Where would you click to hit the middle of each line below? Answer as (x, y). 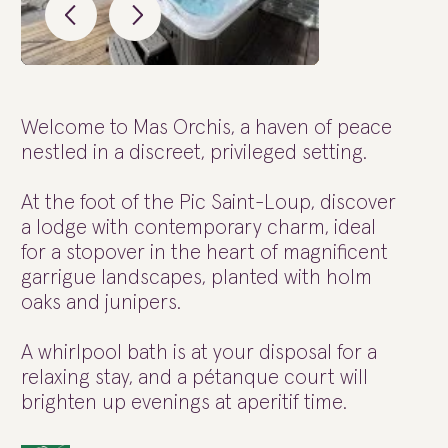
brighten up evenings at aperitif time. (184, 402)
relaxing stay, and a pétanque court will (194, 377)
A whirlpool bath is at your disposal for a (199, 352)
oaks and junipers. (101, 302)
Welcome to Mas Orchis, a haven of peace (206, 127)
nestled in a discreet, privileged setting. (194, 152)
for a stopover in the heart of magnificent (204, 252)
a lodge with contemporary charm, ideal (198, 227)
